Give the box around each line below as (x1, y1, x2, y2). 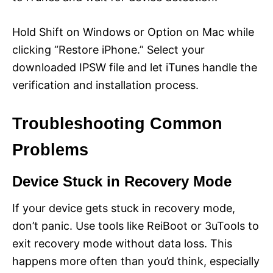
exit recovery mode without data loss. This (12, 237, 232, 250)
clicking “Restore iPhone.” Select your (12, 43, 205, 57)
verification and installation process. (12, 79, 199, 92)
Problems (12, 141, 88, 160)
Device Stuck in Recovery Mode (12, 173, 232, 190)
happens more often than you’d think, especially (12, 255, 260, 268)
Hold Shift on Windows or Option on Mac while (12, 26, 254, 39)
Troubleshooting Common (12, 115, 222, 133)
